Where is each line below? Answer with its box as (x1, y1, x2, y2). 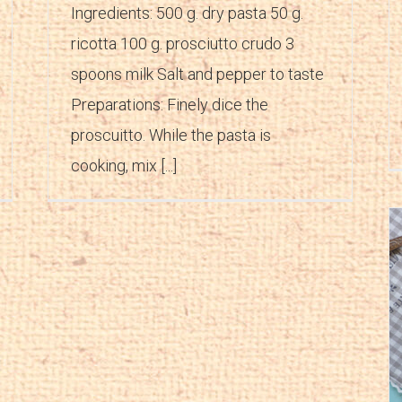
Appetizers (192, 341, 242, 354)
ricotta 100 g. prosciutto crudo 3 (71, 33, 294, 53)
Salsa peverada (202, 321, 274, 335)
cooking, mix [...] (71, 155, 177, 175)
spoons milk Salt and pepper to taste (71, 64, 324, 83)
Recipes (247, 341, 284, 354)
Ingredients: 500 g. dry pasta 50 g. (71, 3, 303, 22)
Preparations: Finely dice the (71, 94, 268, 114)
